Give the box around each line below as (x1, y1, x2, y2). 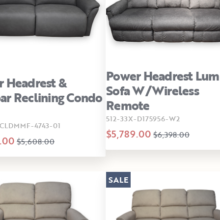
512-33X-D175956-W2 (106, 113, 178, 124)
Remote (106, 96, 150, 114)
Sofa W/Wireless (106, 81, 199, 100)
